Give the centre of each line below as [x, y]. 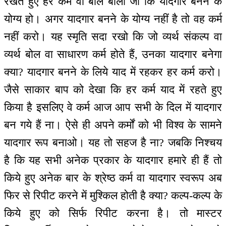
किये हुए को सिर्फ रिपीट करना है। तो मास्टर [113, 213]
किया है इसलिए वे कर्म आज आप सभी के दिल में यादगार [113, 107]
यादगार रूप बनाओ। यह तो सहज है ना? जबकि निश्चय [113, 142]
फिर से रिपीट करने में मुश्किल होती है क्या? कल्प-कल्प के [113, 195]
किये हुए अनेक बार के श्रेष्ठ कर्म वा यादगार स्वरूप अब [113, 178]
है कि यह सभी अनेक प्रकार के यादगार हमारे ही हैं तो [113, 160]
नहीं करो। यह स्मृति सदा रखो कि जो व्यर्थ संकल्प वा [113, 36]
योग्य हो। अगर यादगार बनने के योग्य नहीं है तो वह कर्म [113, 19]
